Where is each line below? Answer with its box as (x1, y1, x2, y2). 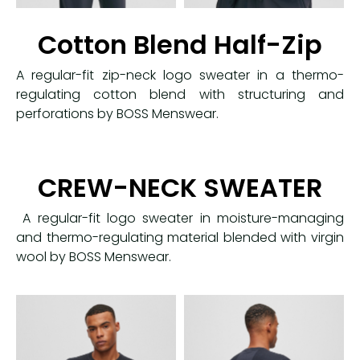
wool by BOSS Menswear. (16, 247, 171, 267)
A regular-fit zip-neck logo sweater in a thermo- (16, 65, 344, 84)
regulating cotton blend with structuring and (16, 84, 344, 104)
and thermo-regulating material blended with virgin (16, 228, 344, 247)
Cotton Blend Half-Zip (38, 26, 322, 63)
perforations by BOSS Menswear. (16, 104, 219, 123)
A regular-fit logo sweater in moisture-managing (16, 209, 344, 228)
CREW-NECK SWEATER (38, 170, 322, 207)
